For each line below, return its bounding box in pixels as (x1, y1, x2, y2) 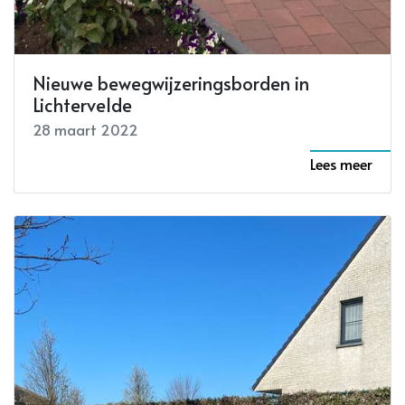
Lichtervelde (33, 91, 132, 118)
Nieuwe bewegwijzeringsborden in (33, 70, 309, 96)
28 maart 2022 (33, 118, 138, 139)
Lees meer (310, 153, 372, 174)
